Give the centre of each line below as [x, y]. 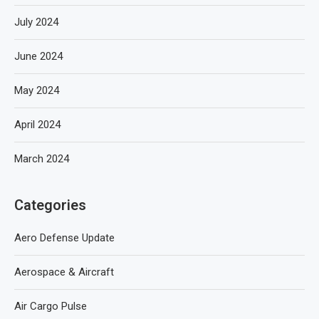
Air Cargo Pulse [51, 306]
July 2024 [36, 22]
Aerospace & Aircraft [64, 272]
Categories [50, 205]
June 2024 [38, 56]
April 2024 [37, 125]
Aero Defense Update [64, 238]
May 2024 [37, 90]
